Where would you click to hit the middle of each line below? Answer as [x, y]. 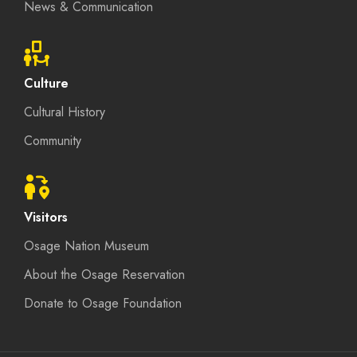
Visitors [46, 218]
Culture [46, 84]
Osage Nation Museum [86, 246]
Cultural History [65, 112]
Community [53, 141]
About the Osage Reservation [104, 275]
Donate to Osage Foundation [103, 304]
